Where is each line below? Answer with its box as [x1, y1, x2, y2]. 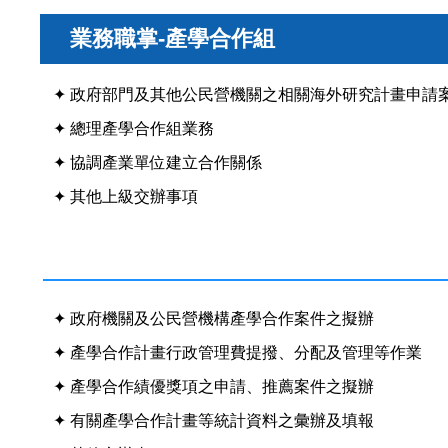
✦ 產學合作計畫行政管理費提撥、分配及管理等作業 [53, 343, 422, 361]
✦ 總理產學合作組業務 [53, 119, 214, 137]
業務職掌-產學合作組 [70, 25, 275, 51]
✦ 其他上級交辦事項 [53, 187, 198, 205]
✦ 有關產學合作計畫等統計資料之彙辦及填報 [53, 411, 374, 429]
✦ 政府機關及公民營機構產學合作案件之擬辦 [53, 309, 374, 327]
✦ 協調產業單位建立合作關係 [53, 153, 262, 171]
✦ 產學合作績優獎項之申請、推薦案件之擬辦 [53, 377, 374, 395]
